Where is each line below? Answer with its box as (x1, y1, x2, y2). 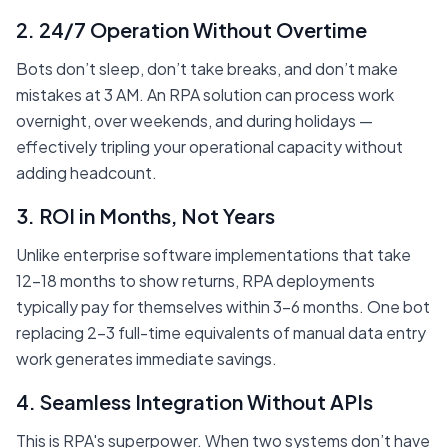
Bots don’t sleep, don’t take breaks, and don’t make (16, 58, 398, 80)
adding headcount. (16, 162, 157, 184)
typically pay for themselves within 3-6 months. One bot (16, 296, 430, 318)
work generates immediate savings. (16, 348, 277, 370)
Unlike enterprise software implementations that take (16, 244, 411, 266)
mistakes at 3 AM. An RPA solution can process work (16, 84, 394, 106)
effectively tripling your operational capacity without (16, 136, 403, 158)
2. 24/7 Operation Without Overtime (16, 17, 367, 43)
